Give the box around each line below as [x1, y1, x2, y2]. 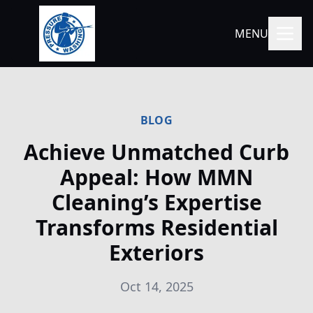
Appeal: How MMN [60, 163, 253, 191]
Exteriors [109, 238, 204, 267]
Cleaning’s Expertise [51, 188, 262, 217]
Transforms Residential [35, 213, 278, 242]
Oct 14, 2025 [119, 278, 194, 295]
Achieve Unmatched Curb [24, 138, 289, 166]
